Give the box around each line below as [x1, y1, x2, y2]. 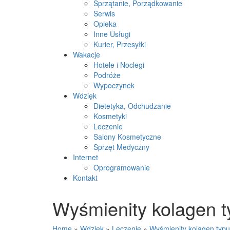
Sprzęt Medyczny [93, 142, 149, 152]
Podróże [93, 70, 121, 80]
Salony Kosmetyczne [93, 131, 161, 142]
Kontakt [73, 172, 98, 183]
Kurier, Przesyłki [93, 39, 146, 49]
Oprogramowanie [93, 162, 150, 172]
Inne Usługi [93, 29, 130, 39]
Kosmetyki [93, 111, 127, 121]
